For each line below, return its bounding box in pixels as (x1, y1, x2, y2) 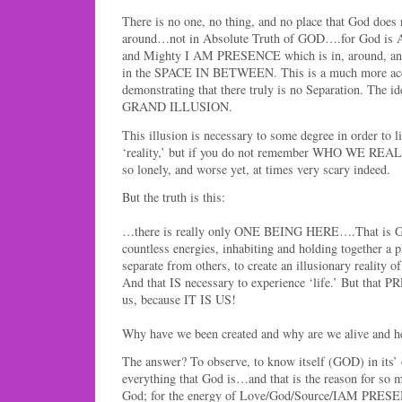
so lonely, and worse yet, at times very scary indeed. (122, 160, 390, 178)
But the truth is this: (122, 188, 225, 205)
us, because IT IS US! (122, 290, 236, 308)
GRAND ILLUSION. (122, 98, 232, 116)
